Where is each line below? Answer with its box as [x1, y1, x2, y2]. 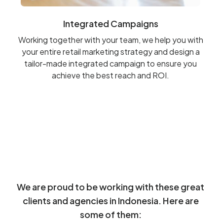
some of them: [79, 208, 142, 220]
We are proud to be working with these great [17, 181, 204, 192]
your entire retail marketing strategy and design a [21, 46, 200, 57]
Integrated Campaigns [63, 17, 158, 29]
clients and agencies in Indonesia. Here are [22, 194, 199, 206]
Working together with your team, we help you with [18, 34, 203, 45]
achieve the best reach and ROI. [52, 70, 169, 80]
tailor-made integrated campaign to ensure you [24, 58, 197, 69]
